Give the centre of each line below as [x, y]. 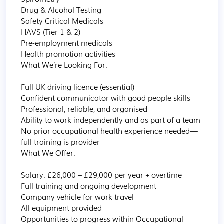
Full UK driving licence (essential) [78, 86]
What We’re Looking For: [64, 64]
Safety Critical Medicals [62, 20]
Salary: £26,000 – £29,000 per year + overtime [101, 174]
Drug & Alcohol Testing [61, 9]
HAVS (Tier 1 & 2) [51, 31]
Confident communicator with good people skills [106, 97]
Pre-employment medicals [67, 42]
